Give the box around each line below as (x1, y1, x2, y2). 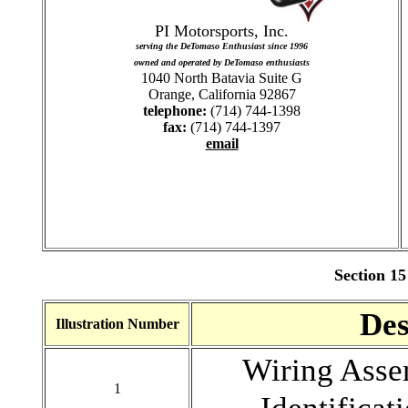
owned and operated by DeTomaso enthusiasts (134, 57, 310, 67)
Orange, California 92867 (148, 87, 296, 102)
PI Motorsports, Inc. (155, 22, 289, 40)
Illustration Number (55, 316, 179, 331)
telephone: (143, 103, 207, 118)
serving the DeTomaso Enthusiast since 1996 (136, 41, 308, 51)
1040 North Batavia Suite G (141, 70, 302, 86)
